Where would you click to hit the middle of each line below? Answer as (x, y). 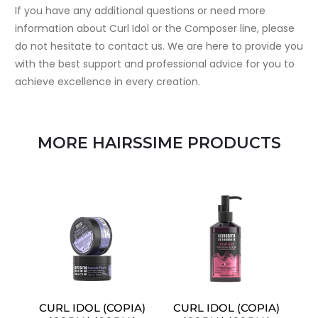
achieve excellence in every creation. (108, 82)
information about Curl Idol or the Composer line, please (155, 28)
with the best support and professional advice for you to (155, 64)
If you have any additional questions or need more (140, 11)
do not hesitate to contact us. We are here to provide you (159, 46)
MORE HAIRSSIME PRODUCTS (159, 143)
